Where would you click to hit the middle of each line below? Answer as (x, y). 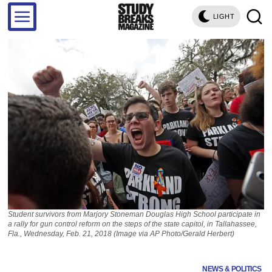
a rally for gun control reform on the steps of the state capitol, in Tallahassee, (133, 224)
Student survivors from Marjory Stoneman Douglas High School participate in (134, 214)
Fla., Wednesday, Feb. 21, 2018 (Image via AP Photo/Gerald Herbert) (121, 233)
